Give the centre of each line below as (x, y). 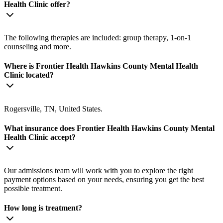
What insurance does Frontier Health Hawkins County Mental (109, 128)
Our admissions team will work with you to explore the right (99, 171)
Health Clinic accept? (40, 137)
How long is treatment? (43, 208)
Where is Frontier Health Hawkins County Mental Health (101, 66)
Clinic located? (29, 75)
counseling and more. (38, 47)
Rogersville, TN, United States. (53, 109)
